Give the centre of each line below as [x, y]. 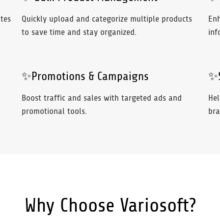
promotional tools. [54, 111]
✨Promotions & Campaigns [85, 76]
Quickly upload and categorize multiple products [107, 19]
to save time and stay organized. [79, 32]
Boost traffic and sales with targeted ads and [102, 98]
